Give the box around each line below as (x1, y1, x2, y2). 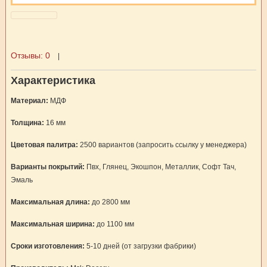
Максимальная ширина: (10, 220, 95, 228)
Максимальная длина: (10, 198, 90, 206)
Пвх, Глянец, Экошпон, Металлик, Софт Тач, (84, 163, 236, 171)
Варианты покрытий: (10, 163, 85, 171)
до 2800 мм (89, 198, 130, 206)
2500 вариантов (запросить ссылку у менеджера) (77, 141, 247, 149)
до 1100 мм (94, 220, 134, 228)
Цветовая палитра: (10, 141, 78, 149)
